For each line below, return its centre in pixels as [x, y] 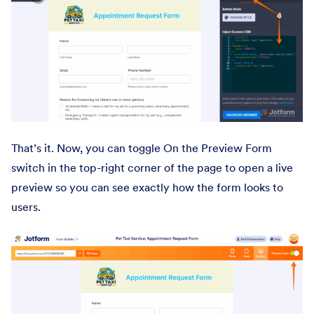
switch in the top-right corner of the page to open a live [152, 167]
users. [26, 206]
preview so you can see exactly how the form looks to [147, 187]
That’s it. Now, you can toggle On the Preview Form [142, 148]
